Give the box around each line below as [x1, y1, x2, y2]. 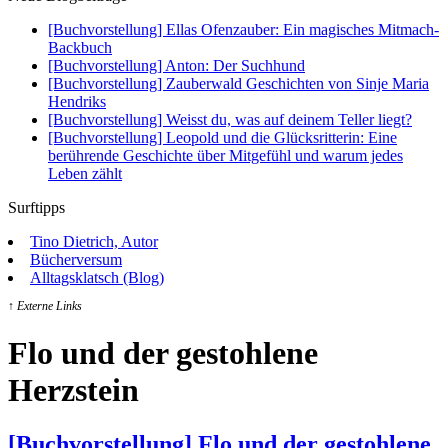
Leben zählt [48, 165, 122, 182]
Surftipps [8, 199, 65, 216]
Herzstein [8, 372, 139, 409]
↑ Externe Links [8, 299, 82, 313]
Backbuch [48, 39, 112, 56]
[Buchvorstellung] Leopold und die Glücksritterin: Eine [48, 129, 397, 146]
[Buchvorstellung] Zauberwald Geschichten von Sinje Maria [48, 75, 429, 92]
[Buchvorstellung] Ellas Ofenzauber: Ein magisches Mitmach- [48, 21, 439, 38]
